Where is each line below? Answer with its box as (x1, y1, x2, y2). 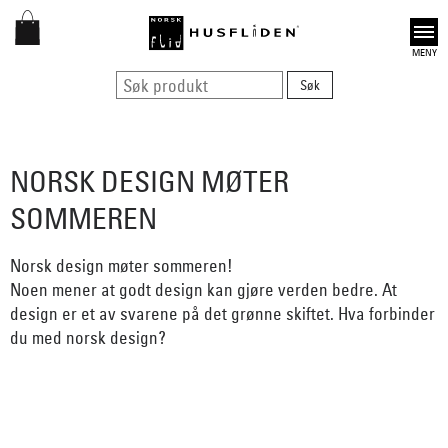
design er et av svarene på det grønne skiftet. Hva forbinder (10, 302, 435, 324)
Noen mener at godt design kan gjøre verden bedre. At (10, 278, 397, 300)
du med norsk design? (10, 326, 166, 348)
